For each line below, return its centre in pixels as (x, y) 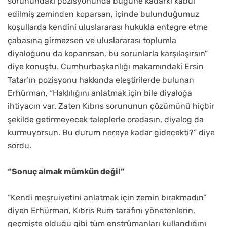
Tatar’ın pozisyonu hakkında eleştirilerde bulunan (101, 80)
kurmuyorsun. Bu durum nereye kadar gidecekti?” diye (111, 133)
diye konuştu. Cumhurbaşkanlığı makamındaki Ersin (106, 67)
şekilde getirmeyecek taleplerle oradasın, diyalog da (106, 120)
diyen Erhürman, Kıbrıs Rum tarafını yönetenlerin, (101, 211)
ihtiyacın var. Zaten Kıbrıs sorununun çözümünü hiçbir (111, 106)
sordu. (20, 146)
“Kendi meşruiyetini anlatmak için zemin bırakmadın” (107, 198)
